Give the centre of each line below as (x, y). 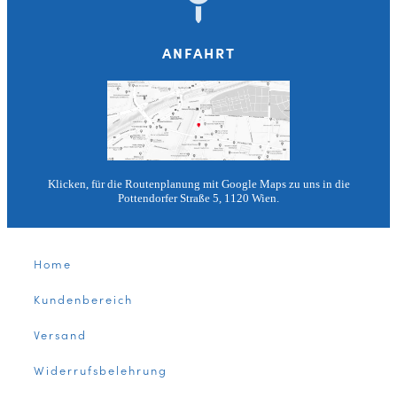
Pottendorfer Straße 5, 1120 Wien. (198, 198)
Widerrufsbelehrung (101, 370)
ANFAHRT (198, 52)
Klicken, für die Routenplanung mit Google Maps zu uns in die (198, 184)
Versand (60, 335)
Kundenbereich (83, 299)
